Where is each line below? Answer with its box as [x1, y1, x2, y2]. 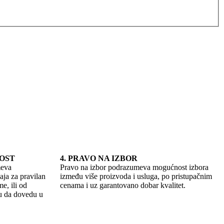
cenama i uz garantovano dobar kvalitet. [60, 181, 185, 190]
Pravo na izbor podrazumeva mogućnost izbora [60, 163, 208, 172]
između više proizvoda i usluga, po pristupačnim [60, 172, 212, 181]
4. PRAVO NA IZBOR [60, 154, 137, 163]
